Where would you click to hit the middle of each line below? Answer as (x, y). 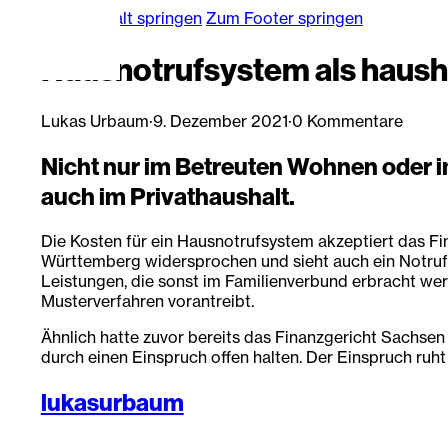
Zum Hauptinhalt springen (105, 18)
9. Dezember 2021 (220, 120)
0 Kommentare (347, 120)
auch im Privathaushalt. (167, 195)
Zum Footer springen (284, 18)
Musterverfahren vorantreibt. (147, 300)
